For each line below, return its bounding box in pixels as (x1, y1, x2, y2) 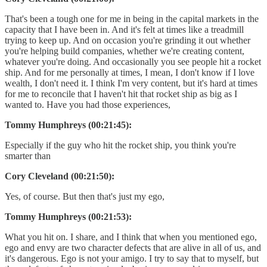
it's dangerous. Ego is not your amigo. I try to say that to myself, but (5, 253, 259, 263)
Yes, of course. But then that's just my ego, (5, 191, 164, 201)
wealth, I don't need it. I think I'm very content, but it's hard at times (5, 77, 257, 88)
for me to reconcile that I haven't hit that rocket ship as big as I (5, 88, 237, 99)
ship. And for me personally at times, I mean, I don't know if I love (5, 67, 254, 77)
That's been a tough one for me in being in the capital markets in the (5, 13, 259, 24)
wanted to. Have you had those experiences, (5, 99, 170, 110)
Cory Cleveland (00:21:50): (5, 170, 114, 181)
